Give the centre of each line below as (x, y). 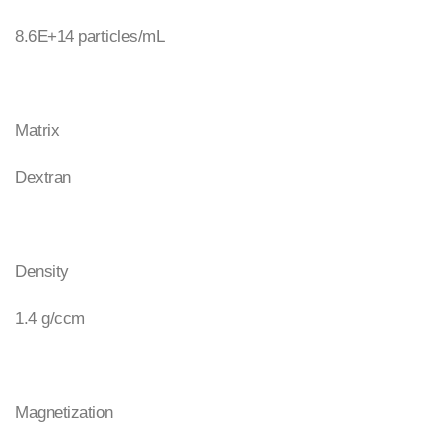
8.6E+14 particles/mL (89, 36)
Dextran (43, 177)
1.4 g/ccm (50, 318)
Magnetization (64, 412)
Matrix (37, 130)
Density (42, 271)
